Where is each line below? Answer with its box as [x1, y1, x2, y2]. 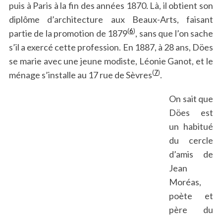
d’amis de [168, 148, 214, 160]
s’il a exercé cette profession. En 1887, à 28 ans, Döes [8, 41, 214, 53]
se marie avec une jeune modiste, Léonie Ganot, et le [8, 55, 214, 66]
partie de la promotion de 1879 [8, 27, 128, 39]
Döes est [168, 107, 214, 118]
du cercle [168, 134, 214, 146]
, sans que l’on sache [135, 27, 214, 39]
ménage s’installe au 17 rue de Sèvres [8, 69, 152, 80]
